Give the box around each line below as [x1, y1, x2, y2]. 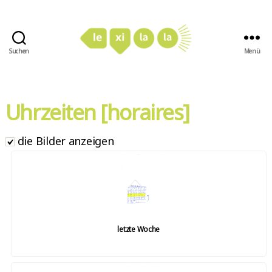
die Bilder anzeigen [14, 133, 114, 148]
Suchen [8, 46, 30, 55]
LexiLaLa [135, 54, 178, 69]
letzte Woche [117, 224, 160, 235]
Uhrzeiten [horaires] [5, 97, 189, 126]
